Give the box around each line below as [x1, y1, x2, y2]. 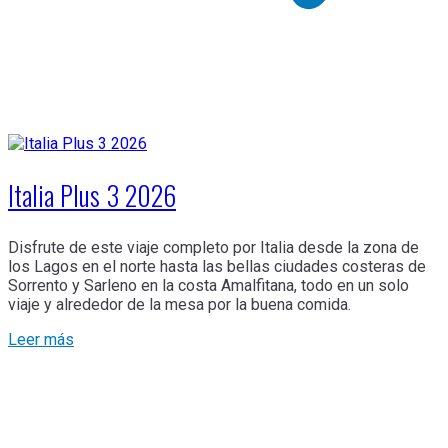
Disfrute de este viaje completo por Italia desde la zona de [8, 237, 419, 257]
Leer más [8, 329, 74, 349]
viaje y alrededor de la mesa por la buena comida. [8, 294, 351, 314]
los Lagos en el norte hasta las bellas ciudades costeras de [8, 256, 426, 276]
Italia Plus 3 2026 [8, 175, 176, 216]
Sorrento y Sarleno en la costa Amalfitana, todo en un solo [8, 275, 409, 295]
